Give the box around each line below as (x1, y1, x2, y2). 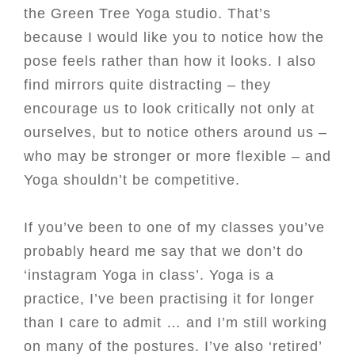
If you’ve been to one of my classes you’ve (24, 219, 325, 235)
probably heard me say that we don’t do (24, 243, 303, 259)
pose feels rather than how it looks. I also (24, 53, 316, 69)
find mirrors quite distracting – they (24, 77, 271, 93)
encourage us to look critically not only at (24, 101, 315, 116)
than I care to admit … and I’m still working (24, 315, 327, 330)
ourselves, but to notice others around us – (24, 124, 327, 140)
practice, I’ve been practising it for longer (24, 291, 315, 307)
